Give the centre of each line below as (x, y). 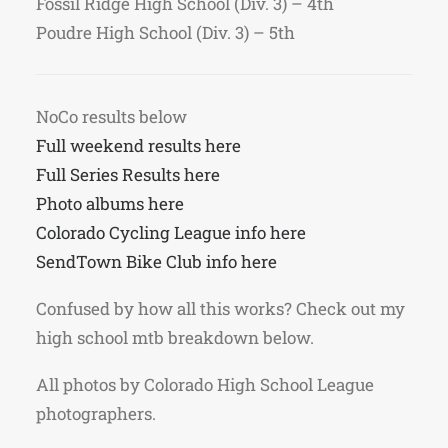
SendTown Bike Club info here (156, 261)
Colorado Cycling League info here (171, 232)
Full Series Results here (128, 174)
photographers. (96, 413)
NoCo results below (111, 116)
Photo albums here (110, 203)
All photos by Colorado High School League (205, 384)
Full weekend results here (138, 145)
